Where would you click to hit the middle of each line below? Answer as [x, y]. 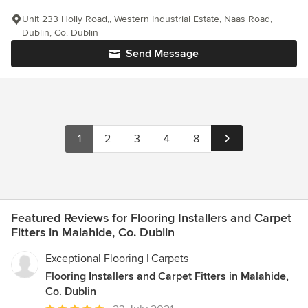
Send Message [162, 54]
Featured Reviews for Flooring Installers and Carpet [151, 218]
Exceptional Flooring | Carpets [117, 259]
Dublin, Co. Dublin [60, 33]
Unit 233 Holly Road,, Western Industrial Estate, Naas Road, [147, 19]
